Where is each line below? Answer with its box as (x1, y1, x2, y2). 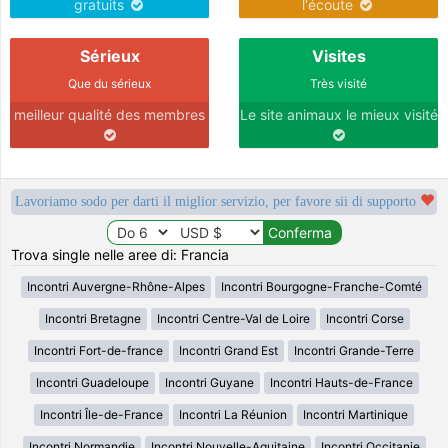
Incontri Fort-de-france (34, 343, 163, 359)
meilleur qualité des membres (14, 106, 205, 124)
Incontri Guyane (164, 375, 254, 391)
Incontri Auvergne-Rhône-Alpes (26, 279, 205, 295)
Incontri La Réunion (179, 407, 287, 423)
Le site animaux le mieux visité (239, 106, 438, 124)
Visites (311, 46, 366, 67)
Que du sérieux (68, 76, 151, 92)
